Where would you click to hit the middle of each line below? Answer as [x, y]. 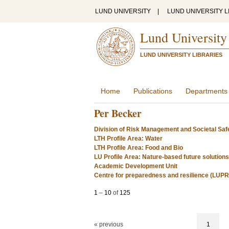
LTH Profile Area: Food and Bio [139, 148]
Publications [153, 91]
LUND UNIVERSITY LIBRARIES [181, 55]
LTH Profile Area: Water [128, 139]
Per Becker [118, 113]
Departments [207, 91]
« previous [109, 224]
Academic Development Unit [136, 166]
